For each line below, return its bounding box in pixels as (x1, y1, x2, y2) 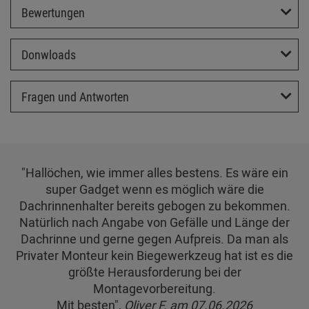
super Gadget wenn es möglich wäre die (45, 180, 264, 197)
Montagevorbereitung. (93, 279, 216, 297)
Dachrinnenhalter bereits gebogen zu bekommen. (19, 197, 290, 214)
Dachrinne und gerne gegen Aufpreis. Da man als (21, 230, 288, 247)
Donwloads (21, 46, 76, 63)
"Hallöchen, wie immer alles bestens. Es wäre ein (21, 163, 288, 181)
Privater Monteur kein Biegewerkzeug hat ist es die (16, 246, 293, 263)
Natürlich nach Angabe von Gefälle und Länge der (19, 213, 290, 230)
